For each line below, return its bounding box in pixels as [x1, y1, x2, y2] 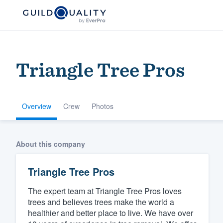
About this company [16, 138, 85, 149]
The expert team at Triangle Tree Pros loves [28, 185, 182, 197]
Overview [22, 101, 51, 111]
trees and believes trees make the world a [28, 196, 174, 208]
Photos [92, 101, 113, 111]
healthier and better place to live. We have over [28, 207, 193, 219]
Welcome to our [70, 138, 219, 163]
